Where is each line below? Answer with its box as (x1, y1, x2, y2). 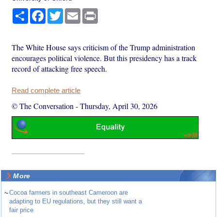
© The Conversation (12, 100, 74, 111)
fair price (9, 206, 34, 214)
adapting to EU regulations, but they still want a (9, 198, 142, 205)
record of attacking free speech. (12, 63, 108, 74)
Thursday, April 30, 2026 (80, 100, 158, 111)
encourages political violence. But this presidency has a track (12, 52, 197, 63)
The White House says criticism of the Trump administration (12, 42, 196, 52)
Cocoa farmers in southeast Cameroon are (9, 189, 128, 197)
